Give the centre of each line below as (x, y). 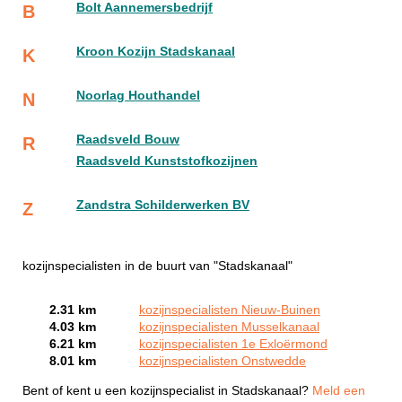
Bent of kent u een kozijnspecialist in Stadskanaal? (167, 390)
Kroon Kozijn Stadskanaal (156, 52)
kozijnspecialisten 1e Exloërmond (233, 345)
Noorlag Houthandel (138, 96)
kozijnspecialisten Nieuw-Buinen (230, 310)
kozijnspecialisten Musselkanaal (229, 328)
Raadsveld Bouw (128, 140)
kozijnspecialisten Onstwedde (223, 362)
